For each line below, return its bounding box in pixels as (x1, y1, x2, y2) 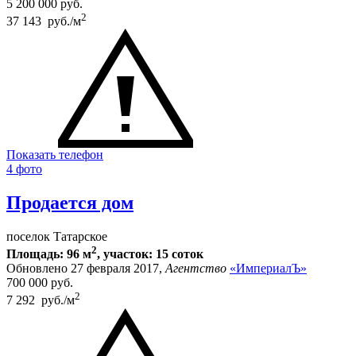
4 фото (6, 162, 42, 176)
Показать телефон (6, 148, 103, 162)
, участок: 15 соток (97, 247, 203, 261)
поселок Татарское (6, 230, 107, 244)
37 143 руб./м (6, 14, 81, 29)
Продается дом (6, 192, 133, 214)
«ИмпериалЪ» (230, 261, 307, 276)
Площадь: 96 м (6, 247, 91, 261)
